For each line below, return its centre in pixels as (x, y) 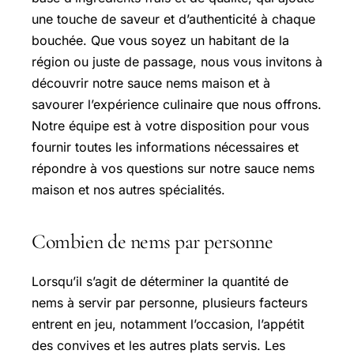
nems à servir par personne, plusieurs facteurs (169, 302)
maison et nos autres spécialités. (128, 189)
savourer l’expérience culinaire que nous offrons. (177, 104)
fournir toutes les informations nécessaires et (165, 147)
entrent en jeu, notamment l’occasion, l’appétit (168, 324)
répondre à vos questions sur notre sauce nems (173, 168)
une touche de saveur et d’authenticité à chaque (173, 19)
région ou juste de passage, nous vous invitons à (177, 61)
